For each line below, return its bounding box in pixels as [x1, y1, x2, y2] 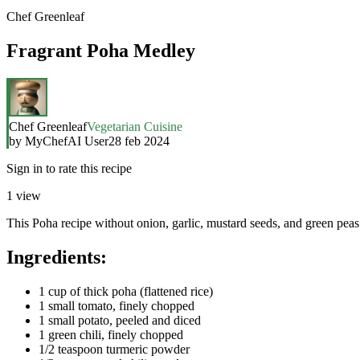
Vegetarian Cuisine [87, 119, 182, 133]
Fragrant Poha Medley [6, 39, 195, 61]
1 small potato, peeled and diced [39, 313, 201, 327]
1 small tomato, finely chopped [39, 298, 194, 313]
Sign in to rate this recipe [6, 161, 132, 175]
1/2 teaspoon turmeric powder [39, 342, 190, 356]
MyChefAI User [25, 133, 108, 148]
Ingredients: [6, 246, 107, 268]
